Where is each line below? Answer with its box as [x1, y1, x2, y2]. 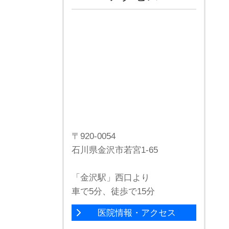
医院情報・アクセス [97, 207, 176, 218]
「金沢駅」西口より [72, 172, 150, 182]
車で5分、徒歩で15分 [72, 186, 155, 196]
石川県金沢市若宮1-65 [72, 145, 158, 155]
